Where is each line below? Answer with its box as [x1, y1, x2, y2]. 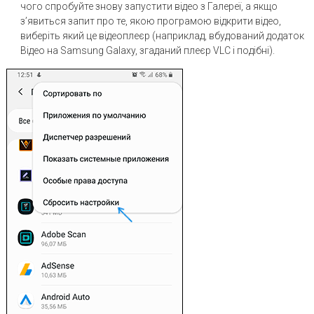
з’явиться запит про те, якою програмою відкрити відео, [20, 15, 281, 27]
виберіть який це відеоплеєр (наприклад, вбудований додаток [20, 29, 304, 41]
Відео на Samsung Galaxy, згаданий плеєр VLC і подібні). [20, 44, 275, 56]
